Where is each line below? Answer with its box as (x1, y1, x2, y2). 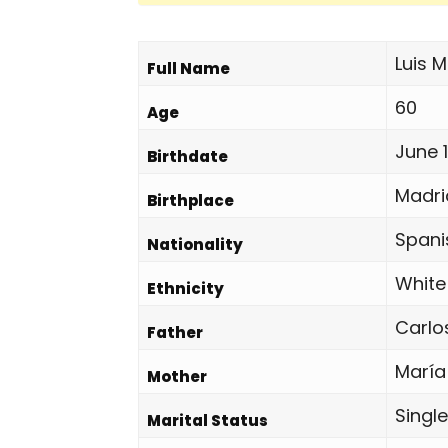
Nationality (147, 234, 243, 255)
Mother (147, 366, 207, 387)
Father (147, 322, 203, 343)
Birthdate (147, 146, 228, 167)
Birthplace (147, 190, 234, 211)
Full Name (147, 58, 230, 79)
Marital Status (147, 410, 268, 431)
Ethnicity (147, 278, 224, 299)
